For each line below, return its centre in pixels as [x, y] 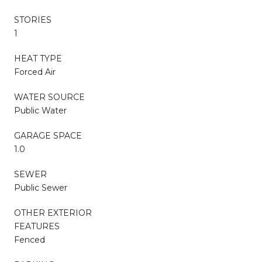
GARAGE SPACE [48, 135]
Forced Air [35, 72]
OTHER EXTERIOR [53, 213]
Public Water [40, 110]
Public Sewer [41, 187]
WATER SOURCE [49, 97]
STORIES [33, 20]
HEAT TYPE [38, 58]
